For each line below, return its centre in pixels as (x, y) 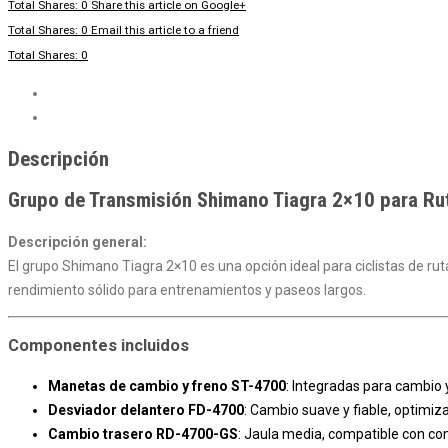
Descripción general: (77, 241)
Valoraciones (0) (95, 117)
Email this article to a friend (165, 30)
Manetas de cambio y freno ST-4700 (167, 386)
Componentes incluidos (98, 346)
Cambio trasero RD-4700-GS (143, 434)
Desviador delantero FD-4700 (146, 410)
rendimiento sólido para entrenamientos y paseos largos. (187, 289)
